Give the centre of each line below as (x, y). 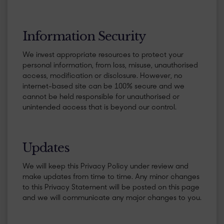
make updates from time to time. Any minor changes (111, 177)
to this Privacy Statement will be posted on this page (111, 188)
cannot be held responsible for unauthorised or (101, 97)
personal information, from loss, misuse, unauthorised (110, 66)
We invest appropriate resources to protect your (103, 55)
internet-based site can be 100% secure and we (103, 87)
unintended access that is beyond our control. (99, 108)
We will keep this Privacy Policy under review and (105, 167)
